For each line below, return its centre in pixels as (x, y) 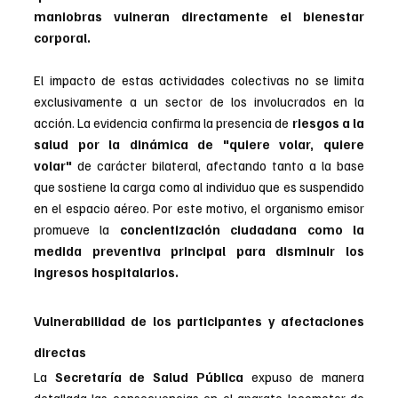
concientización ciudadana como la (242, 230)
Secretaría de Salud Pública (153, 377)
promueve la (77, 230)
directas (60, 352)
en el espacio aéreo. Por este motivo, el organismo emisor (199, 208)
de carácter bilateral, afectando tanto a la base (218, 166)
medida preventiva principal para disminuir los (199, 251)
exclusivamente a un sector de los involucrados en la (199, 102)
